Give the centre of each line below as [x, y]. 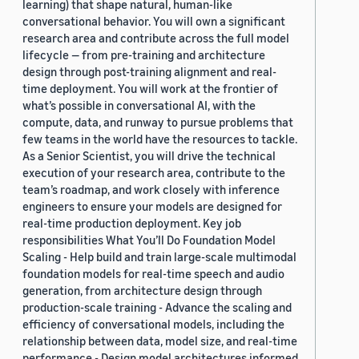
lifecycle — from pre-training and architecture [144, 54]
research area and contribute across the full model [156, 37]
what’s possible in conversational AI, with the [139, 105]
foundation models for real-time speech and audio [153, 273]
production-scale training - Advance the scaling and [157, 307]
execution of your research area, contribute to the [154, 172]
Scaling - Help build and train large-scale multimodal [159, 256]
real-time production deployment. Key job [132, 222]
